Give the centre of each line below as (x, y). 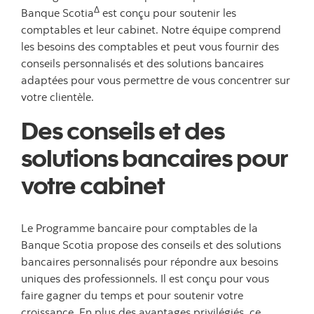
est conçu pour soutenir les (168, 13)
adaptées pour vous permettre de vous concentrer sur (156, 80)
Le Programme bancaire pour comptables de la (139, 228)
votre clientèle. (57, 97)
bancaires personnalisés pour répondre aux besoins (150, 261)
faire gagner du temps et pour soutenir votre (132, 295)
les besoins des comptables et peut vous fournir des (150, 46)
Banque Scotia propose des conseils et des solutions (151, 245)
